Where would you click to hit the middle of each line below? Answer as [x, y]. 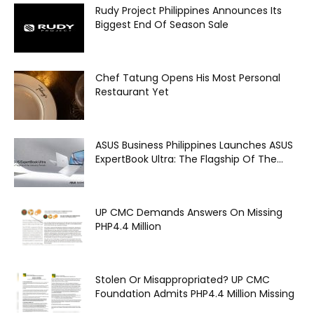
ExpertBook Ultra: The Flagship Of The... [189, 159]
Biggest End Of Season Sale [162, 25]
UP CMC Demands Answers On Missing [189, 213]
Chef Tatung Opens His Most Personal [188, 78]
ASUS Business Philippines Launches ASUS [194, 145]
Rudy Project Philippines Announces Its [189, 11]
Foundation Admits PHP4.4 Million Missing [195, 294]
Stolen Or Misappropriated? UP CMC [183, 280]
